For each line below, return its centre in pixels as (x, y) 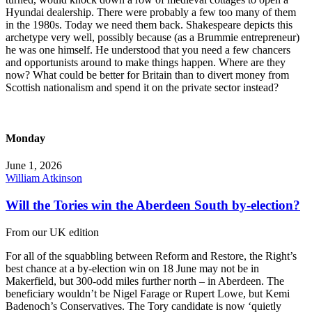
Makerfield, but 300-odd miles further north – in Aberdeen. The (145, 281)
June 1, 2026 (34, 166)
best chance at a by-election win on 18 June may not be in (132, 268)
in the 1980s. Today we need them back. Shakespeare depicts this (149, 24)
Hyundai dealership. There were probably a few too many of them (151, 12)
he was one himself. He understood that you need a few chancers (148, 49)
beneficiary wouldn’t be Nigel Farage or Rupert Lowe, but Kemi (148, 293)
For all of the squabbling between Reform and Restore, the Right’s (151, 256)
